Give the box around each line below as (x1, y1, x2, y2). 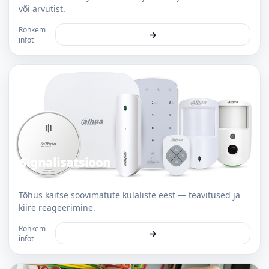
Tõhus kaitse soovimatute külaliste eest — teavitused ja (19, 189, 240, 201)
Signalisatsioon (20, 154, 110, 171)
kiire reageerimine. (19, 202, 95, 213)
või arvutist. (19, 3, 65, 14)
